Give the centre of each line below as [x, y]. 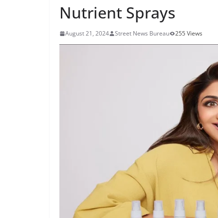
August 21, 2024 [87, 33]
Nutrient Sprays [117, 12]
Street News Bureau [142, 33]
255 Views [189, 33]
